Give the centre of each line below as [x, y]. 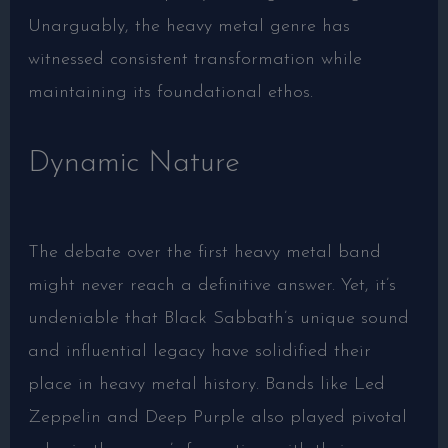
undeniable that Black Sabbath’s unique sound [218, 318]
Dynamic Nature [133, 163]
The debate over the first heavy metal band [204, 252]
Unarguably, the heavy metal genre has [188, 26]
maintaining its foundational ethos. [170, 92]
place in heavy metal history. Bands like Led [206, 384]
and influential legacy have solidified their [199, 351]
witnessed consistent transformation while [194, 59]
